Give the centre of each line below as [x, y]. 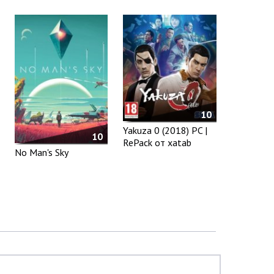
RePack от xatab [157, 142]
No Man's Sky [41, 152]
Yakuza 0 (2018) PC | [165, 130]
